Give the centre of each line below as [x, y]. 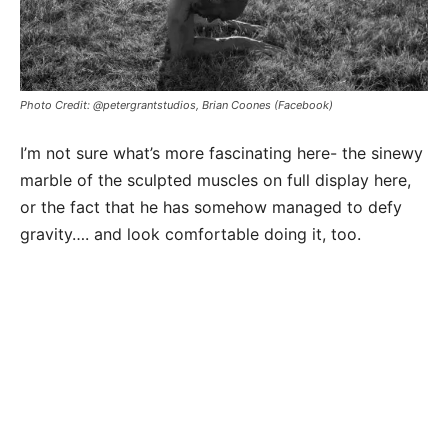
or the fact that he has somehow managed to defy [211, 207]
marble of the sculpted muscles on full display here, [215, 180]
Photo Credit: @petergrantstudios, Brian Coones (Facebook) [176, 105]
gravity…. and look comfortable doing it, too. [190, 234]
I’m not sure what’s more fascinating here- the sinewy [221, 153]
